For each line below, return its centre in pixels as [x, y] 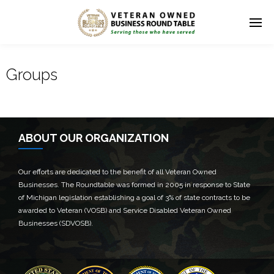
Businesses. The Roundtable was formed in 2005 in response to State [134, 185]
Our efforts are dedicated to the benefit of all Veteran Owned [117, 172]
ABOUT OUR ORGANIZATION [94, 138]
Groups [32, 75]
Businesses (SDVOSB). [56, 223]
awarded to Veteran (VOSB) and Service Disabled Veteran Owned [125, 210]
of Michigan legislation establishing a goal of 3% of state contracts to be [134, 198]
